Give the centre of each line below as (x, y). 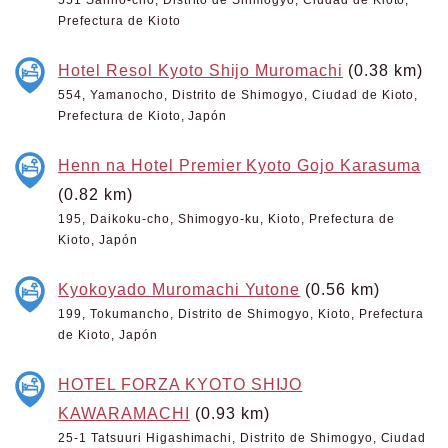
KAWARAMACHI (124, 413)
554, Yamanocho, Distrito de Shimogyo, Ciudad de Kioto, (238, 95)
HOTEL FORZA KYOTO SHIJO (180, 384)
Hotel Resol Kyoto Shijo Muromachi (201, 70)
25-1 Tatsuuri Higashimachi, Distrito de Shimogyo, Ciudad (242, 438)
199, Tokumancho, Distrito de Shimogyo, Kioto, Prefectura (241, 314)
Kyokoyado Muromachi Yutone (179, 289)
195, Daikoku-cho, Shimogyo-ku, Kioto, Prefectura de (226, 219)
